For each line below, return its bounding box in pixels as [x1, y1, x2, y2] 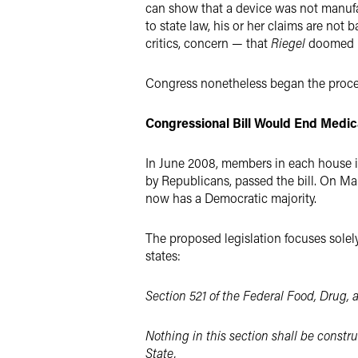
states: [145, 247, 181, 264]
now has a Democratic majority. [145, 189, 316, 206]
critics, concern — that [145, 34, 271, 51]
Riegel [271, 34, 305, 51]
